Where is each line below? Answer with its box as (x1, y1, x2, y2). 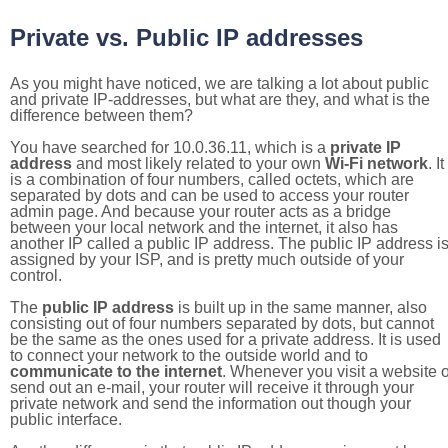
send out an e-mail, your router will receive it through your (10, 379, 414, 396)
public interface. (10, 411, 122, 428)
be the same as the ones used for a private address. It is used (10, 331, 441, 348)
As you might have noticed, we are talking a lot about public (10, 75, 429, 92)
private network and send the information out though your (10, 395, 411, 412)
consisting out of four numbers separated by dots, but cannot (10, 315, 434, 332)
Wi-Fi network (325, 155, 428, 172)
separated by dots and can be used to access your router (10, 187, 409, 204)
